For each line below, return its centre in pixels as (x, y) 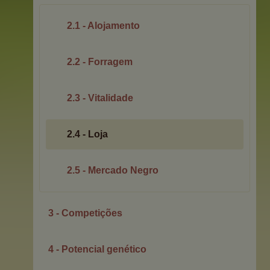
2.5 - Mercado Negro (113, 170)
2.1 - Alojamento (103, 26)
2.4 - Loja (87, 134)
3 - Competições (85, 213)
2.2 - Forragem (100, 62)
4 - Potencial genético (97, 249)
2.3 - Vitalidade (100, 98)
